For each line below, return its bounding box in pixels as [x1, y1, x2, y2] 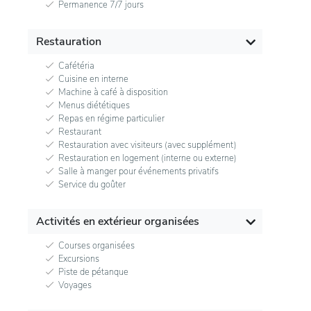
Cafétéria [58, 59, 94, 72]
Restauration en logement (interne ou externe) [58, 151, 237, 165]
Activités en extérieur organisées [36, 213, 199, 229]
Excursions [58, 252, 99, 265]
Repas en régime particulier [58, 112, 165, 125]
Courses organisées [58, 239, 135, 252]
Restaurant [58, 125, 101, 138]
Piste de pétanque [58, 265, 128, 278]
